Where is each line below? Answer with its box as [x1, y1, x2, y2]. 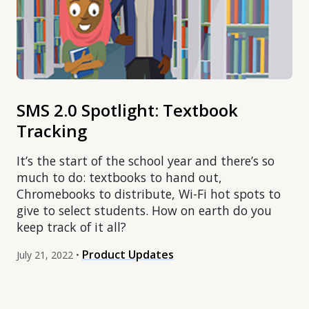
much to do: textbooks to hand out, [17, 169, 222, 186]
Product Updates [82, 247, 174, 263]
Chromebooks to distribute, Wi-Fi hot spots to [17, 186, 281, 203]
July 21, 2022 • [17, 248, 79, 262]
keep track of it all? [17, 219, 126, 236]
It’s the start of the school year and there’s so [17, 152, 275, 170]
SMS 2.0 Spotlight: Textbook [17, 99, 238, 122]
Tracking [17, 119, 87, 143]
